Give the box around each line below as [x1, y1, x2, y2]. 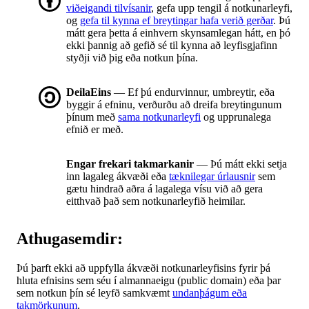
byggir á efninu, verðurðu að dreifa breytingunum [66, 99, 281, 111]
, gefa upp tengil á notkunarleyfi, [151, 2, 292, 14]
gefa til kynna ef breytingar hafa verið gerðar [80, 14, 273, 27]
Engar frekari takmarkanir [66, 158, 194, 170]
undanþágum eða [172, 287, 247, 299]
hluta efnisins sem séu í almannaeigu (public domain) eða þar [17, 275, 281, 287]
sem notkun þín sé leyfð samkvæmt [17, 287, 172, 299]
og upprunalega [201, 111, 271, 123]
